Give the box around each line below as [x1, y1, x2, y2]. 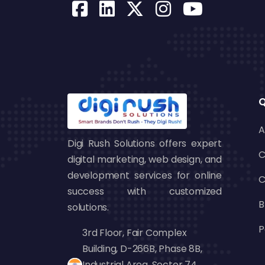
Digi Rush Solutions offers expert [67, 137, 222, 150]
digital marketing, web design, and [67, 153, 222, 166]
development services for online [67, 169, 222, 182]
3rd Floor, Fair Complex [82, 226, 187, 240]
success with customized [67, 185, 222, 198]
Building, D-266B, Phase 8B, [82, 242, 202, 256]
